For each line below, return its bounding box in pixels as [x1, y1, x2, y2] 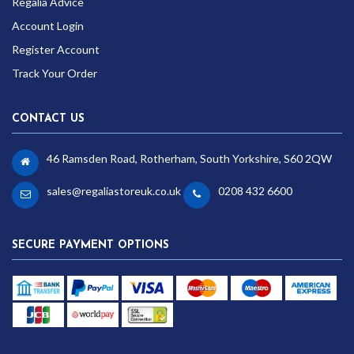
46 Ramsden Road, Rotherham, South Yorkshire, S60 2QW [47, 152, 332, 166]
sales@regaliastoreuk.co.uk [47, 184, 181, 198]
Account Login [12, 19, 84, 33]
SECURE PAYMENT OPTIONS [12, 239, 169, 252]
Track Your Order [12, 66, 97, 81]
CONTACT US [12, 113, 85, 126]
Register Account [12, 43, 100, 57]
